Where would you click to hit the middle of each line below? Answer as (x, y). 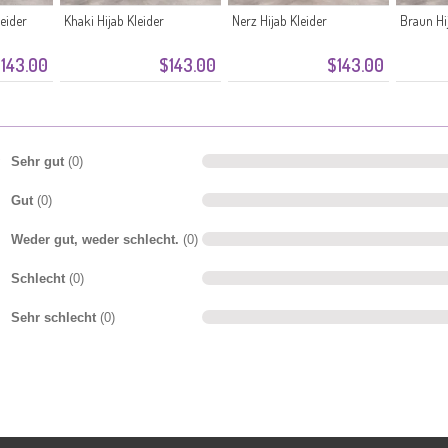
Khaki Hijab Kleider (114, 20)
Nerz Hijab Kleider (279, 20)
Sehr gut (39, 161)
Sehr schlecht (55, 317)
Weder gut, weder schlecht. (97, 239)
